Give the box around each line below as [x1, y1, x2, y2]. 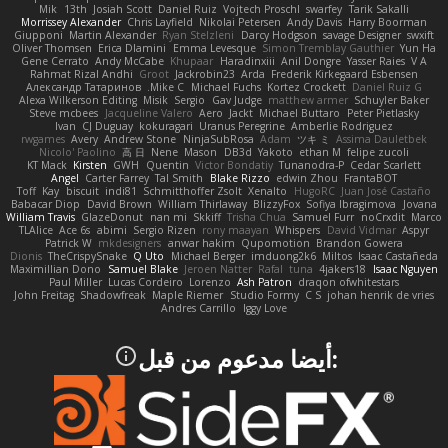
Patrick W [45, 236, 93, 251]
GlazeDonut [81, 210, 144, 225]
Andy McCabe [95, 54, 165, 69]
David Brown [86, 197, 152, 212]
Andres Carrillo [161, 301, 237, 316]
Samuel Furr [292, 210, 355, 225]
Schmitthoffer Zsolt [143, 184, 243, 199]
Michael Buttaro [259, 106, 341, 121]
